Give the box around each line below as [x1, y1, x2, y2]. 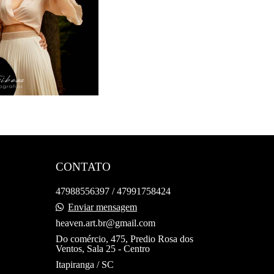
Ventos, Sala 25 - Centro [56, 243, 150, 254]
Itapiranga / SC [56, 259, 114, 270]
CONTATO [56, 160, 111, 174]
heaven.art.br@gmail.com [56, 218, 155, 229]
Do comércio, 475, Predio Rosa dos [56, 234, 193, 245]
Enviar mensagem [68, 202, 137, 213]
